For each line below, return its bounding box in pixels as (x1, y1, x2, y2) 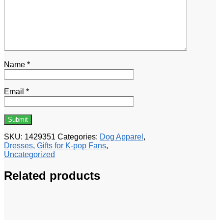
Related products (4, 168, 100, 182)
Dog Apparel (100, 132, 143, 141)
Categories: (57, 132, 100, 141)
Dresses (4, 141, 33, 150)
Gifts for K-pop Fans (37, 141, 106, 150)
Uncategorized (4, 150, 55, 159)
